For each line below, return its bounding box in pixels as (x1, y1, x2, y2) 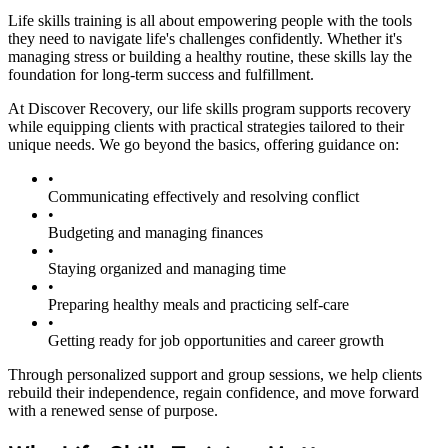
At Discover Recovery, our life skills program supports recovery (8, 99, 411, 117)
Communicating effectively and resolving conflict (48, 187, 359, 205)
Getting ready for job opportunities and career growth (48, 331, 384, 349)
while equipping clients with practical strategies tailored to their (8, 117, 404, 135)
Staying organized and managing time (48, 259, 286, 277)
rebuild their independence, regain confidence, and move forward (8, 383, 419, 401)
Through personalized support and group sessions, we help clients (8, 365, 422, 383)
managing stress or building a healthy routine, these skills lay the (8, 47, 412, 65)
